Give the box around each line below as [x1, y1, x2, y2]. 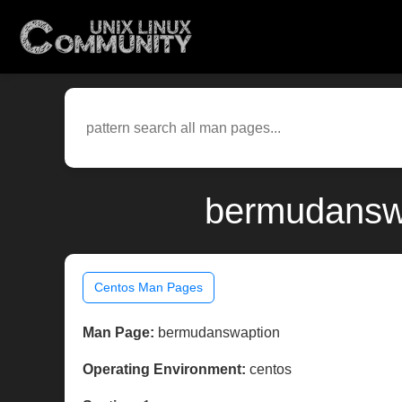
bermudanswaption [154, 325, 280, 341]
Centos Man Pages [94, 280, 203, 295]
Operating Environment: [83, 362, 246, 378]
